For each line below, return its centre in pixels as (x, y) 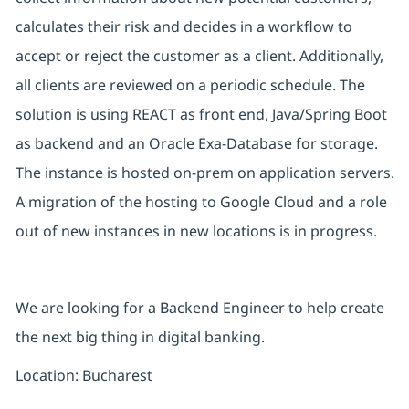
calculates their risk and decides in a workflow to (184, 27)
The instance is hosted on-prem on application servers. (204, 173)
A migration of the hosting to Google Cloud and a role (201, 202)
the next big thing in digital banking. (140, 337)
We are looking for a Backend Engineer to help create (199, 308)
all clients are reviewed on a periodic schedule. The (190, 85)
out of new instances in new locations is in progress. (198, 231)
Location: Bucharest (84, 376)
